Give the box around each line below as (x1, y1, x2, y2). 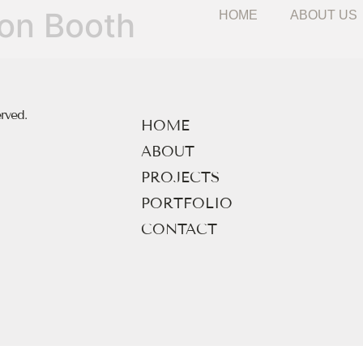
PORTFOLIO (140, 194, 233, 212)
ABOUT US (289, 5, 357, 27)
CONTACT (140, 220, 217, 238)
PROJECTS (140, 169, 220, 186)
